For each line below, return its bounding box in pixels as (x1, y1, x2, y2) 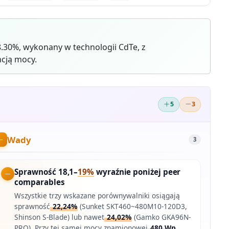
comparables (14, 177, 65, 188)
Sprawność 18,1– (14, 167, 78, 177)
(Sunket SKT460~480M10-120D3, (78, 201, 188, 212)
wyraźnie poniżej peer (94, 167, 181, 177)
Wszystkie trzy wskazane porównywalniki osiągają (14, 191, 180, 201)
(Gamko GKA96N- (132, 212, 191, 222)
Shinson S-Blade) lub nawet (14, 212, 105, 222)
